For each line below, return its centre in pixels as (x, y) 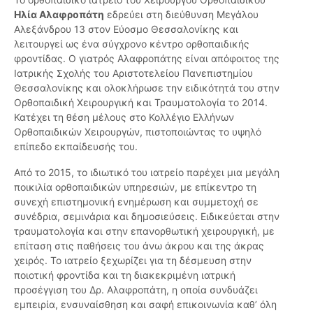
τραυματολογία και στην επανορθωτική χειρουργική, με (144, 231)
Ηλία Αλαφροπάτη (59, 15)
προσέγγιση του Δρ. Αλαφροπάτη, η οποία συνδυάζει (136, 290)
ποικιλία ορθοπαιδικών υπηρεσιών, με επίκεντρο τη (135, 187)
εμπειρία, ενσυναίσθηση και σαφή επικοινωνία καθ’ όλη (145, 305)
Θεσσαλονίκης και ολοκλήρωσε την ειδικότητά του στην (147, 88)
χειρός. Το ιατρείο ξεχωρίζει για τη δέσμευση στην (133, 261)
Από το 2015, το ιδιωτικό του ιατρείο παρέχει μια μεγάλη (147, 173)
